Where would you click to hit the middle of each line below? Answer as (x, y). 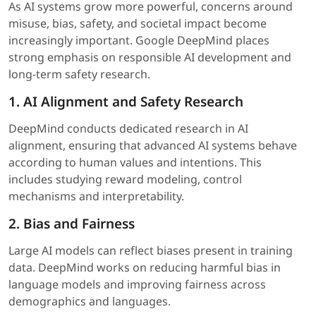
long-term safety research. (79, 74)
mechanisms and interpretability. (96, 196)
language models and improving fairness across (137, 285)
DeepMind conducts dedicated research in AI (128, 129)
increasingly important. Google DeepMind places (139, 41)
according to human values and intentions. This (135, 163)
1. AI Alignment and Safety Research (126, 102)
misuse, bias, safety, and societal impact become (138, 24)
